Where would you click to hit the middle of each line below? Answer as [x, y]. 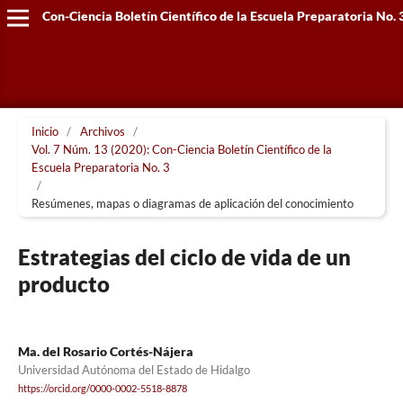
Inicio [45, 131]
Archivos [102, 131]
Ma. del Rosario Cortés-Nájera [105, 351]
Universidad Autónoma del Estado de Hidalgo [134, 370]
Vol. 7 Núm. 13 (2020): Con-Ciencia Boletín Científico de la [181, 149]
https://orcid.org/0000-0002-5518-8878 [102, 389]
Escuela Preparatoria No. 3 [100, 167]
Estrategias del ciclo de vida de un [184, 256]
